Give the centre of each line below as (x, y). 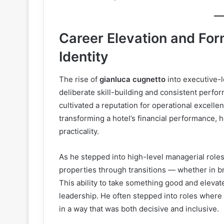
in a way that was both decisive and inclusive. (139, 208)
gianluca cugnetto (132, 79)
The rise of (79, 79)
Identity (84, 57)
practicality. (79, 131)
